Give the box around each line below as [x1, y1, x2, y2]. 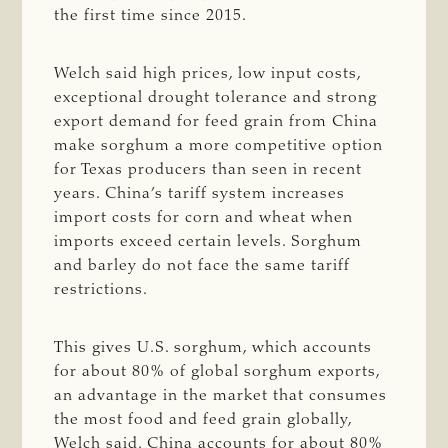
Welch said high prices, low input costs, [54, 65, 362, 82]
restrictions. [54, 281, 149, 298]
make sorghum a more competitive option [54, 137, 384, 154]
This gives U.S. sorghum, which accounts [54, 339, 373, 356]
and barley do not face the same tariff [54, 257, 351, 274]
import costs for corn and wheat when [54, 209, 354, 226]
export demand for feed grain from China [54, 113, 379, 130]
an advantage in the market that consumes [54, 387, 388, 404]
